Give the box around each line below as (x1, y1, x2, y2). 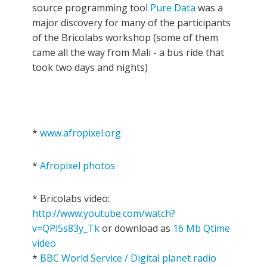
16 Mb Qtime (173, 221, 230, 235)
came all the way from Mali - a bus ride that (32, 45, 224, 59)
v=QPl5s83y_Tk (32, 221, 100, 235)
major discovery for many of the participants (32, 15, 231, 29)
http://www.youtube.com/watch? (32, 206, 175, 220)
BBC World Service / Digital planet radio (40, 251, 216, 265)
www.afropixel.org (40, 126, 121, 139)
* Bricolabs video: (32, 191, 110, 205)
